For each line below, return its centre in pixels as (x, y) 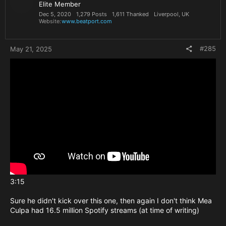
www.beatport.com (87, 21)
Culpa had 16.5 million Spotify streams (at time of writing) (105, 210)
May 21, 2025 (31, 49)
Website (49, 21)
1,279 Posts (92, 14)
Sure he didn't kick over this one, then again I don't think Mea (111, 200)
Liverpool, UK (172, 14)
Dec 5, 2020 (55, 14)
